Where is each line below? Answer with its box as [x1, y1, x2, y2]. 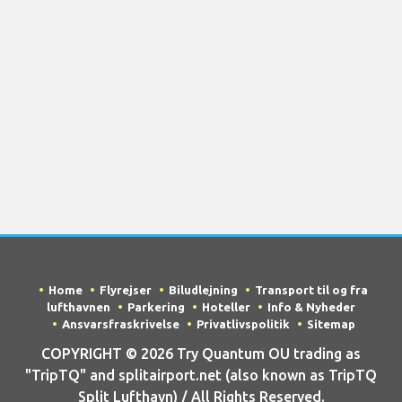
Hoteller [202, 301, 250, 314]
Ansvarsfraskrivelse [61, 318, 179, 331]
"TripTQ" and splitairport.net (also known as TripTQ [25, 366, 377, 383]
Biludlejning [169, 284, 238, 297]
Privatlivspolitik [196, 318, 290, 331]
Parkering [127, 301, 185, 314]
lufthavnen [47, 301, 110, 314]
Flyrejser [100, 284, 152, 297]
